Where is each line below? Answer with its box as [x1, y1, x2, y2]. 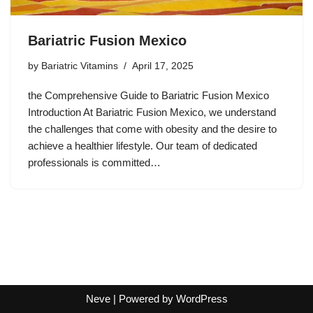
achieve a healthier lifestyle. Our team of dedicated [28, 139, 257, 152]
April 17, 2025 [132, 60, 194, 71]
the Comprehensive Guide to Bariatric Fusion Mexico [28, 89, 269, 101]
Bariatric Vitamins [41, 60, 118, 71]
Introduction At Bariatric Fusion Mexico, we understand [28, 105, 276, 118]
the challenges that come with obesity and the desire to [28, 122, 277, 135]
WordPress [175, 293, 228, 305]
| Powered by [110, 293, 176, 305]
